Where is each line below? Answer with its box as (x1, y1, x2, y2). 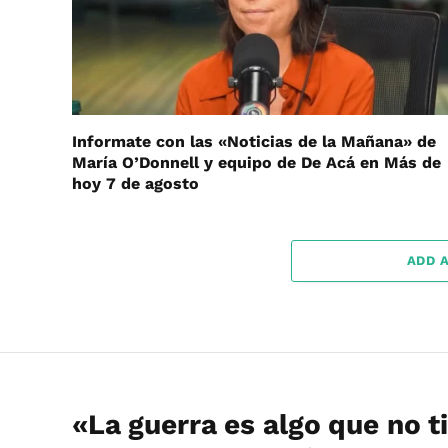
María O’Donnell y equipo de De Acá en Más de (72, 152, 441, 172)
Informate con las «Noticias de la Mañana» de (72, 131, 436, 151)
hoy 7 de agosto (72, 173, 199, 193)
